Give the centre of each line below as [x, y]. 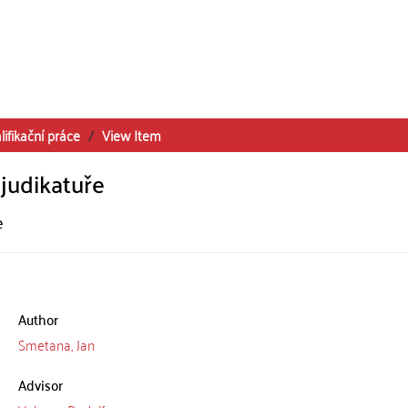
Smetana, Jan [56, 344]
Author [38, 319]
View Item [132, 135]
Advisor [40, 384]
